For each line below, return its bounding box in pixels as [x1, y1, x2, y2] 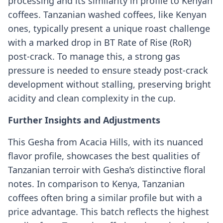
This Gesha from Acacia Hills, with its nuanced [8, 136, 203, 148]
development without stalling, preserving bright [8, 78, 211, 91]
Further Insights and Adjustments [8, 114, 160, 126]
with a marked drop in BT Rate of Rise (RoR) [8, 36, 191, 49]
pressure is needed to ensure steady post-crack [8, 64, 208, 77]
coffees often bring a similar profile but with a [8, 192, 202, 204]
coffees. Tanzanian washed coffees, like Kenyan [8, 8, 207, 21]
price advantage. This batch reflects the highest [8, 206, 209, 218]
